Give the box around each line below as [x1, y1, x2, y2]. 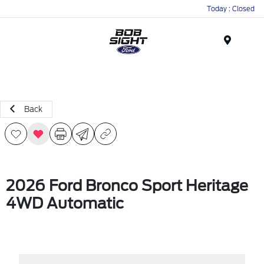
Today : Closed [207, 4, 255, 13]
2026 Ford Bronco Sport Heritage [6, 177, 248, 194]
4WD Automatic [6, 194, 124, 212]
